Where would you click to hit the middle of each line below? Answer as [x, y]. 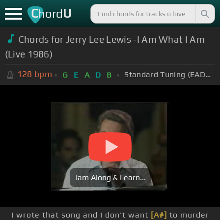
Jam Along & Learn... [110, 178]
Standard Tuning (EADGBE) [208, 74]
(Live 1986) [29, 54]
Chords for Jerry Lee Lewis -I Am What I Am [112, 39]
